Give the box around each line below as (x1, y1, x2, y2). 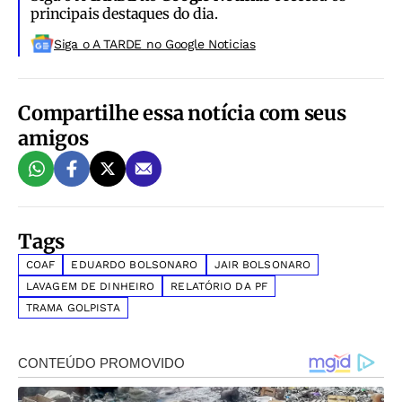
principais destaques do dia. (31, 4, 218, 22)
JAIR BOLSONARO (214, 258, 311, 271)
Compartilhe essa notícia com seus (18, 100, 346, 126)
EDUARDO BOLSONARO (71, 258, 198, 271)
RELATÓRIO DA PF (170, 279, 268, 293)
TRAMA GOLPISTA (26, 301, 120, 314)
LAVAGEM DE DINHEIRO (26, 279, 155, 293)
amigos (18, 125, 89, 151)
